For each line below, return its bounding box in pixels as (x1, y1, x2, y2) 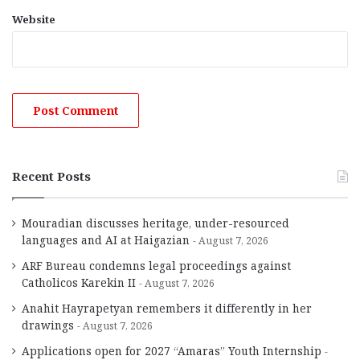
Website (12, 12, 55, 27)
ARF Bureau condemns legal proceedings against (22, 258, 291, 274)
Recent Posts (12, 168, 91, 185)
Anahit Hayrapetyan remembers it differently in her (22, 301, 312, 317)
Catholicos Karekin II (22, 275, 136, 291)
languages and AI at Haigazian (22, 232, 190, 248)
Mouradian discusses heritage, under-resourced (22, 215, 289, 231)
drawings (22, 317, 74, 333)
